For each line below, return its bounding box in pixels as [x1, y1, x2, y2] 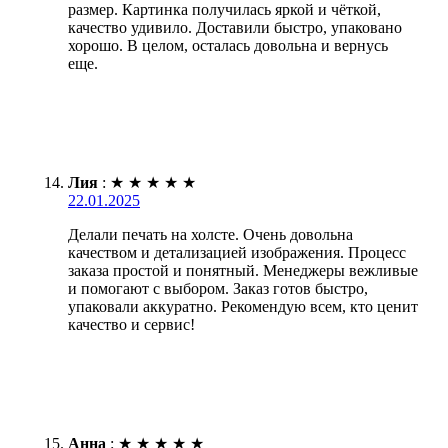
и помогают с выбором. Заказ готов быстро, [68, 279, 368, 297]
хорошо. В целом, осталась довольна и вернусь [68, 36, 388, 54]
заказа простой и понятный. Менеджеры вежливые [68, 261, 418, 279]
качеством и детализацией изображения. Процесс [68, 243, 406, 261]
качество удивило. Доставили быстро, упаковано [68, 18, 402, 36]
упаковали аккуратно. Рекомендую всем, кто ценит [68, 297, 418, 315]
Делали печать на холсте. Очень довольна [68, 225, 353, 243]
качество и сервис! [68, 315, 195, 333]
